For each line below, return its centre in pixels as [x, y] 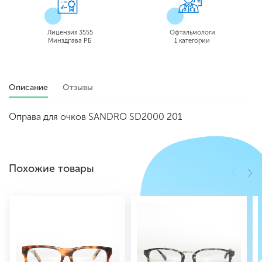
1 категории [192, 41]
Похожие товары [51, 168]
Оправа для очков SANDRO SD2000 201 [96, 117]
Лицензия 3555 [70, 32]
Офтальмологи [192, 32]
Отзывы [78, 87]
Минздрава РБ [70, 41]
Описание [28, 87]
